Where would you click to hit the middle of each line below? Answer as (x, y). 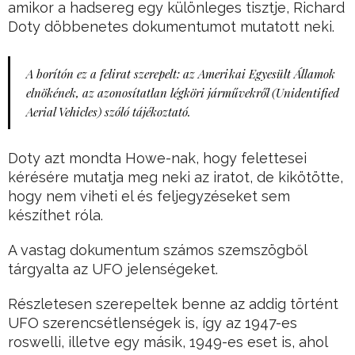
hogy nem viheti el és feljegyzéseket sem (149, 197)
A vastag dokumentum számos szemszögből (157, 250)
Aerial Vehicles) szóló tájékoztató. (109, 112)
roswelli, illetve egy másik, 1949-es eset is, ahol (168, 342)
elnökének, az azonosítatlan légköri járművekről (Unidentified (183, 93)
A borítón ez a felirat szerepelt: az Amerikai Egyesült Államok (181, 74)
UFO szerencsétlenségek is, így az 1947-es (153, 323)
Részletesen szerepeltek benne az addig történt (173, 304)
